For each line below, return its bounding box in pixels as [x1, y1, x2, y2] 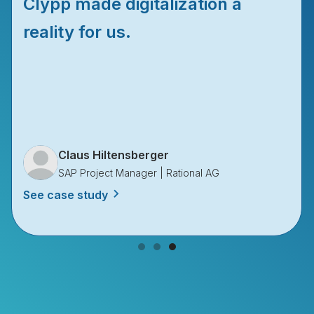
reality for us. [23, 21, 132, 42]
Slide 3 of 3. [11, 237, 64, 250]
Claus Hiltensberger [58, 147, 170, 162]
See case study [23, 187, 109, 202]
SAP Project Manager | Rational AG [58, 166, 220, 179]
